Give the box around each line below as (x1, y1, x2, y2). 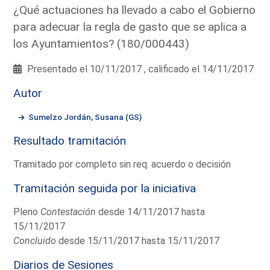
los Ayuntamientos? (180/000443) (13, 36, 190, 51)
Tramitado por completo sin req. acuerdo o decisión (13, 158, 231, 170)
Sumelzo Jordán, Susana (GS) (28, 111, 142, 122)
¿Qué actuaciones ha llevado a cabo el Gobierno (13, 2, 256, 17)
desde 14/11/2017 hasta (96, 206, 206, 218)
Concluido (13, 234, 57, 246)
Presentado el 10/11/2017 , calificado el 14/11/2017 (25, 63, 254, 75)
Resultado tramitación (13, 133, 127, 148)
